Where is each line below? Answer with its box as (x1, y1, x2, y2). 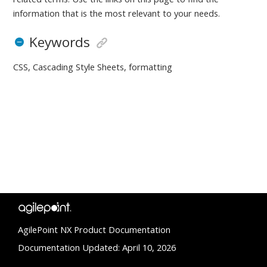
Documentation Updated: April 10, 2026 (18, 241, 176, 253)
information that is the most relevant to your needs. (13, 7, 221, 19)
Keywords (29, 32, 90, 51)
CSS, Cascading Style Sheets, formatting (13, 60, 173, 73)
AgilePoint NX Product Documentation (18, 223, 170, 235)
